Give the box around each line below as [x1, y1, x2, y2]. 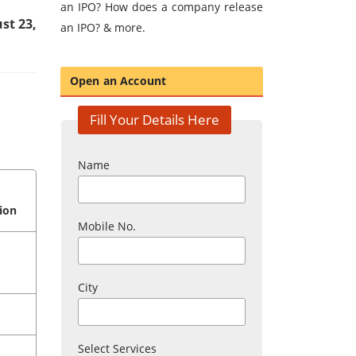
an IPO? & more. [60, 20, 145, 36]
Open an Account [70, 73, 167, 89]
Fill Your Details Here [90, 110, 219, 130]
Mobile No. [78, 219, 136, 234]
